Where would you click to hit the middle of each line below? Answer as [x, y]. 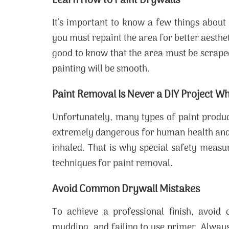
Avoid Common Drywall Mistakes [126, 190]
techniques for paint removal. [112, 164]
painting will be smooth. [101, 69]
